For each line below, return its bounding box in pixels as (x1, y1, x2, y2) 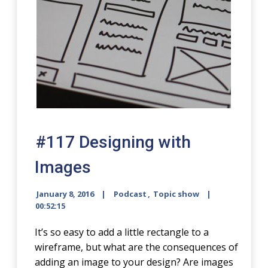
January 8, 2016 (36, 188, 95, 199)
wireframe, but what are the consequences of (35, 240, 239, 254)
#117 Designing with (36, 132, 191, 152)
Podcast (114, 188, 147, 199)
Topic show (153, 188, 200, 199)
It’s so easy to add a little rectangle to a (35, 226, 209, 239)
